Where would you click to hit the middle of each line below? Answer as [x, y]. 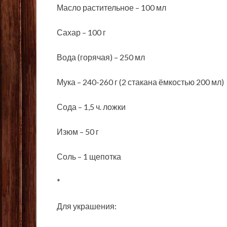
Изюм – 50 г [78, 132]
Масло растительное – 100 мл [111, 8]
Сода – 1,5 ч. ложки [91, 107]
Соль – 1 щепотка [89, 157]
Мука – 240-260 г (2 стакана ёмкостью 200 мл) [140, 82]
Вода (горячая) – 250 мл [101, 57]
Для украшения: [87, 206]
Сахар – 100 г [81, 32]
